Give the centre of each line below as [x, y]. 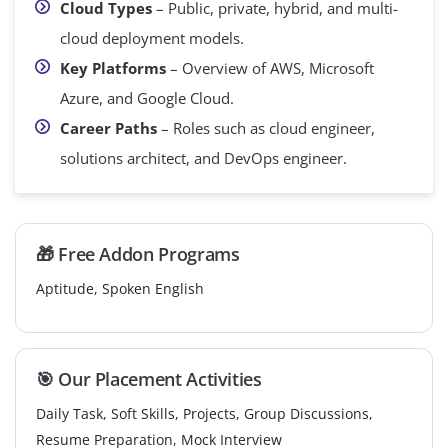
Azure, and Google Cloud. [147, 97]
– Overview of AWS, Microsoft [270, 67]
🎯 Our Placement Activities [149, 378]
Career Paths [108, 127]
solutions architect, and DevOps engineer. [203, 157]
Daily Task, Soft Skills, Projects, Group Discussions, [204, 413]
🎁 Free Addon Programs [138, 253]
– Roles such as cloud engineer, [266, 127]
